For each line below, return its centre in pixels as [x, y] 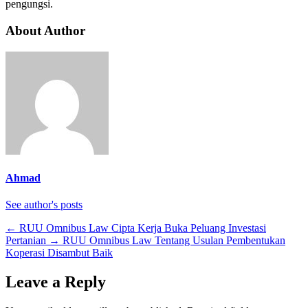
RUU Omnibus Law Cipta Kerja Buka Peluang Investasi [143, 228]
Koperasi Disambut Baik [59, 253]
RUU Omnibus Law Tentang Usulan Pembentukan [174, 241]
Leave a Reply [56, 282]
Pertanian [26, 241]
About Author [45, 31]
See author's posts [44, 205]
